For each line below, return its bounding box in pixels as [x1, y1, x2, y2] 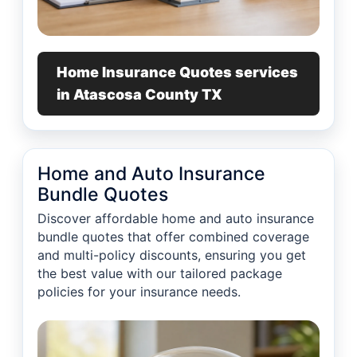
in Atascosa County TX [57, 86, 222, 104]
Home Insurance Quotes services [57, 64, 298, 81]
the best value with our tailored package [37, 265, 282, 282]
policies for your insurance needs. [37, 284, 241, 300]
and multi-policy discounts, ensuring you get [37, 247, 306, 264]
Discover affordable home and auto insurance [37, 210, 314, 227]
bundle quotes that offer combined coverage [37, 229, 309, 245]
